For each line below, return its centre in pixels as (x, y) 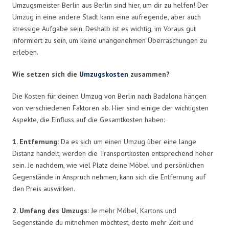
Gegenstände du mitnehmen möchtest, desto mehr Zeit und (103, 222)
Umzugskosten (104, 74)
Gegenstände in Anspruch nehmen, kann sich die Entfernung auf (109, 177)
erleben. (25, 52)
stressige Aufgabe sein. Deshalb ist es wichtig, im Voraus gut (104, 28)
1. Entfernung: (36, 141)
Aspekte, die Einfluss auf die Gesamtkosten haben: (88, 119)
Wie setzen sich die (46, 74)
